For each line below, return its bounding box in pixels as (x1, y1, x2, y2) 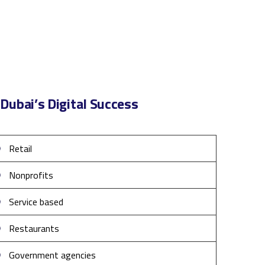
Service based (9, 194, 64, 209)
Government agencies (9, 247, 96, 262)
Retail (9, 141, 33, 156)
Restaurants (9, 221, 60, 235)
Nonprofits (9, 167, 54, 182)
